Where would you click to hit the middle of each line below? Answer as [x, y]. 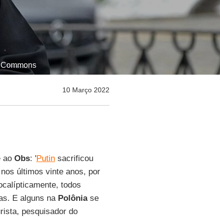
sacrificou [74, 158]
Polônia [72, 198]
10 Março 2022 [86, 90]
